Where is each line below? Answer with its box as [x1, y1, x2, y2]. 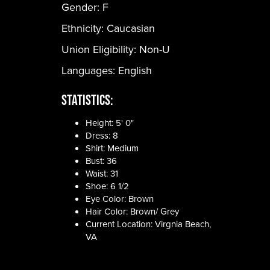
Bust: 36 [86, 154, 117, 167]
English [118, 63, 152, 78]
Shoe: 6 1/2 [86, 180, 129, 192]
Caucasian [107, 20, 155, 36]
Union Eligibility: [61, 42, 139, 57]
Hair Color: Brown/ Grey [86, 205, 179, 218]
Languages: [61, 63, 118, 78]
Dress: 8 [86, 129, 118, 142]
